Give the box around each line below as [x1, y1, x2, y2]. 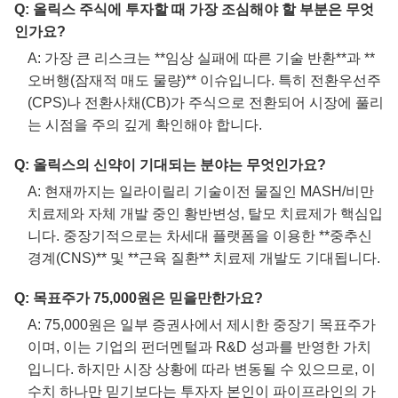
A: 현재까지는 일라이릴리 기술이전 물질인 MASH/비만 [28, 184, 374, 200]
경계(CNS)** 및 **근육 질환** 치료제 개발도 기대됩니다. [28, 251, 380, 267]
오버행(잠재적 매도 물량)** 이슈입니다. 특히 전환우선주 [28, 73, 381, 89]
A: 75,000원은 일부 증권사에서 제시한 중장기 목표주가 [28, 317, 376, 333]
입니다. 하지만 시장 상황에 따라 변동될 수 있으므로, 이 [28, 362, 376, 378]
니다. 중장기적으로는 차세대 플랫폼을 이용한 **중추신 [28, 228, 372, 244]
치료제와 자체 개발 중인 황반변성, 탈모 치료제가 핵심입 [28, 206, 383, 222]
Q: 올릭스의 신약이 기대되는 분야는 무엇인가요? [14, 157, 326, 173]
